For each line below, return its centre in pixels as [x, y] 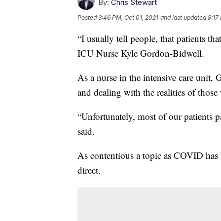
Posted [88, 17]
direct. [89, 170]
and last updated [183, 17]
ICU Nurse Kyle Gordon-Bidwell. [141, 53]
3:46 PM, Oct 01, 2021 [128, 17]
